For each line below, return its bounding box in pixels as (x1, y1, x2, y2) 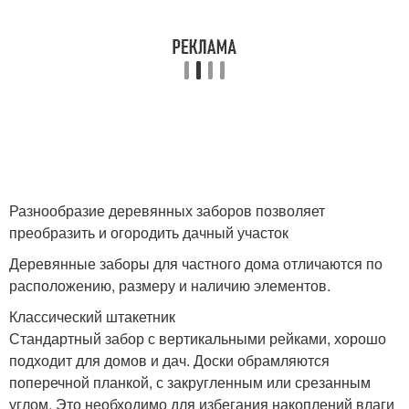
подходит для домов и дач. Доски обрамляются (9, 350, 330, 371)
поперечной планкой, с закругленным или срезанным (9, 372, 371, 393)
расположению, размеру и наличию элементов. (9, 275, 330, 296)
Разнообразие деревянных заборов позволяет (9, 200, 325, 221)
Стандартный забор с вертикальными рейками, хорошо (9, 328, 386, 349)
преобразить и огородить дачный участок (9, 222, 288, 243)
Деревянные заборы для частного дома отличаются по (9, 253, 383, 274)
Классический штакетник (9, 306, 175, 327)
